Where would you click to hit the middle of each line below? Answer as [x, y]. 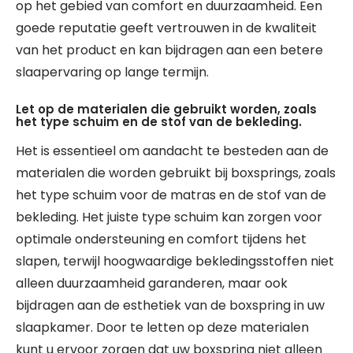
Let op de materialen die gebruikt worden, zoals [166, 109]
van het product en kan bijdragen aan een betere [169, 50]
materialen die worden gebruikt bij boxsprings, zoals [176, 173]
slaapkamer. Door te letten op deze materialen [162, 327]
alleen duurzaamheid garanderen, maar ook [152, 283]
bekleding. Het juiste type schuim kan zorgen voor [169, 217]
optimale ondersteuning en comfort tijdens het [161, 239]
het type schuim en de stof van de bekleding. [159, 121]
